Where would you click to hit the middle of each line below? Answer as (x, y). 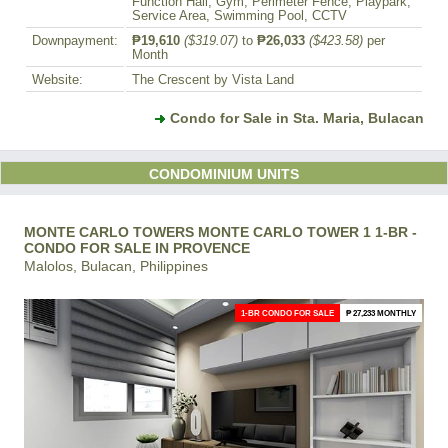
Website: (57, 79)
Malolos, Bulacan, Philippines (116, 265)
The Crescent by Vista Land (213, 79)
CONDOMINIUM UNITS (224, 173)
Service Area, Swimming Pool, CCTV (239, 15)
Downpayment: (75, 40)
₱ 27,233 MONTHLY (381, 312)
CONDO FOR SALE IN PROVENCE (137, 247)
